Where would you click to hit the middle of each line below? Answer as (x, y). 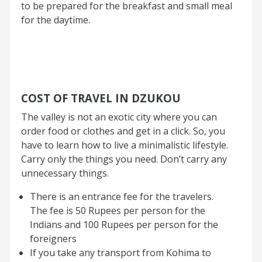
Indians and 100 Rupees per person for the (124, 224)
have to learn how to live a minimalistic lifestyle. (125, 145)
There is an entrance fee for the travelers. (122, 196)
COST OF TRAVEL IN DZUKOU (101, 98)
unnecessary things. (65, 173)
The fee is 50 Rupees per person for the (118, 210)
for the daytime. (56, 20)
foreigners (53, 238)
